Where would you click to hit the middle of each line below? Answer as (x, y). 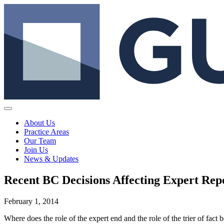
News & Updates (51, 159)
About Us (39, 123)
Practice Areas (46, 132)
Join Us (36, 150)
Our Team (40, 141)
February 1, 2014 (31, 201)
